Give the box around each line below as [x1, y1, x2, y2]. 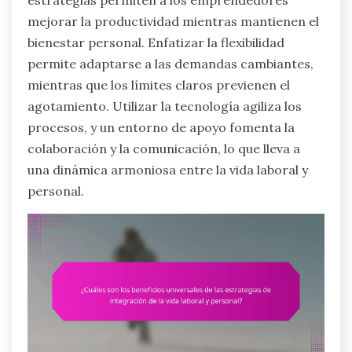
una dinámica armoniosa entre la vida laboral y [27, 161, 308, 178]
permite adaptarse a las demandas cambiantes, [27, 55, 313, 71]
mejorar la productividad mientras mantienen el [27, 13, 319, 29]
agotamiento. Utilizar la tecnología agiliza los [27, 97, 302, 114]
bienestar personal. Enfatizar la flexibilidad [27, 34, 284, 50]
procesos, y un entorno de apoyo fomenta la [27, 119, 295, 135]
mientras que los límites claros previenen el [27, 76, 290, 93]
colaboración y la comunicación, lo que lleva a [27, 140, 300, 156]
